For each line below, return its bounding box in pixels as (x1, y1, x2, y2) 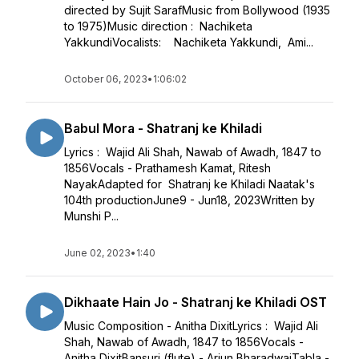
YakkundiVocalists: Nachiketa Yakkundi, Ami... (64, 35, 313, 49)
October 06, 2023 (64, 73, 147, 85)
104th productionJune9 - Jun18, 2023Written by (64, 193, 315, 207)
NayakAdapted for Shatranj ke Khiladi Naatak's (64, 177, 315, 191)
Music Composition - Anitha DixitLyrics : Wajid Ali (64, 319, 318, 333)
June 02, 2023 (64, 247, 131, 259)
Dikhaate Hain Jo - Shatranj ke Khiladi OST (64, 294, 327, 310)
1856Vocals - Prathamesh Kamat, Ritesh (64, 161, 271, 175)
